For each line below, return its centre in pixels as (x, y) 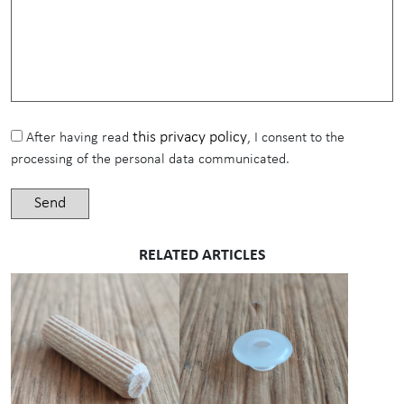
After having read (79, 138)
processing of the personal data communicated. (150, 160)
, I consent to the (296, 138)
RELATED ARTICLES (202, 256)
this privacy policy (190, 138)
